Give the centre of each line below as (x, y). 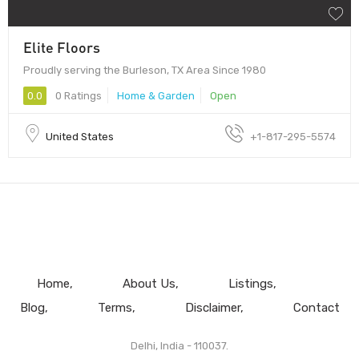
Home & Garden (156, 95)
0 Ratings (77, 95)
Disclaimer (212, 307)
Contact (316, 307)
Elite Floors (62, 47)
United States (80, 136)
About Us (149, 283)
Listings (250, 283)
